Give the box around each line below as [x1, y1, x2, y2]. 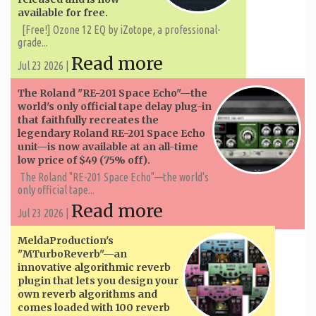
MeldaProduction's [18, 233, 114, 247]
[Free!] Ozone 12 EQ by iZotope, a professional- [18, 23, 220, 36]
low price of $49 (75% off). [18, 153, 150, 166]
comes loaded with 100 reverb [18, 300, 170, 314]
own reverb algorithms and [18, 287, 157, 300]
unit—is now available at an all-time [18, 140, 198, 153]
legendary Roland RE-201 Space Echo [18, 126, 205, 140]
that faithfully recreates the [18, 113, 159, 126]
